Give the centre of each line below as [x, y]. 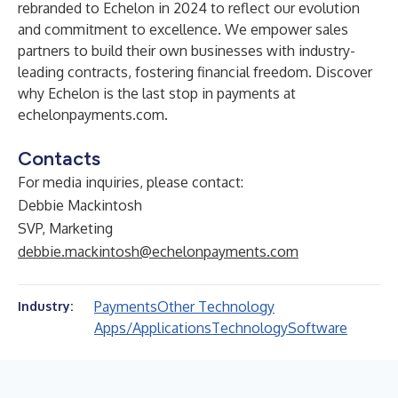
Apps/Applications [153, 328]
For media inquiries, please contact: [131, 182]
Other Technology [216, 306]
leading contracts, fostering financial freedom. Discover [195, 72]
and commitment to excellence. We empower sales [183, 29]
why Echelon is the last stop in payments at [157, 93]
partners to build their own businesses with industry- [187, 51]
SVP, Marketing [65, 228]
